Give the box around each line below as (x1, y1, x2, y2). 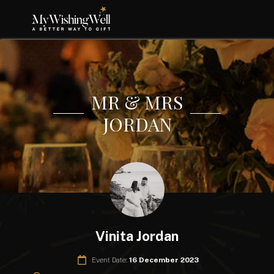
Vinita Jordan (95, 228, 179, 245)
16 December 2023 (128, 255, 199, 264)
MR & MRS (91, 90, 183, 114)
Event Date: (91, 255, 129, 264)
